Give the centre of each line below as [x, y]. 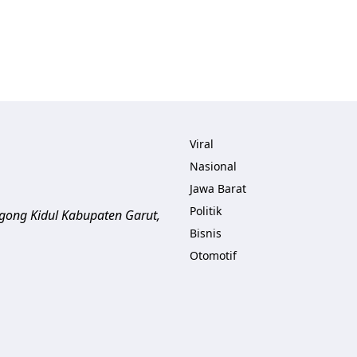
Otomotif [213, 255]
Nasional [213, 166]
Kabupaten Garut [109, 215]
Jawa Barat [218, 188]
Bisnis [206, 233]
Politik [206, 211]
